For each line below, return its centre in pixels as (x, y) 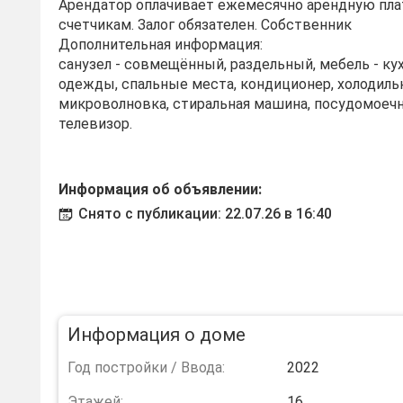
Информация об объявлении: (160, 189)
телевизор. (95, 124)
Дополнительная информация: (161, 45)
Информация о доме (157, 335)
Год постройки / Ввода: (146, 367)
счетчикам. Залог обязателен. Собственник (205, 25)
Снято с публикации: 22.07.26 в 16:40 (205, 214)
